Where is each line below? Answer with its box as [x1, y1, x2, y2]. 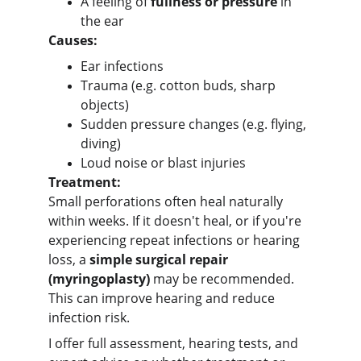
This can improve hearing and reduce [48, 289, 278, 307]
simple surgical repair [89, 251, 231, 268]
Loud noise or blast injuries [81, 154, 246, 172]
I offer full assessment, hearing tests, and [48, 334, 301, 352]
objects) [81, 96, 129, 114]
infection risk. [48, 309, 130, 326]
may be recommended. [150, 270, 297, 288]
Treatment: [48, 173, 121, 191]
